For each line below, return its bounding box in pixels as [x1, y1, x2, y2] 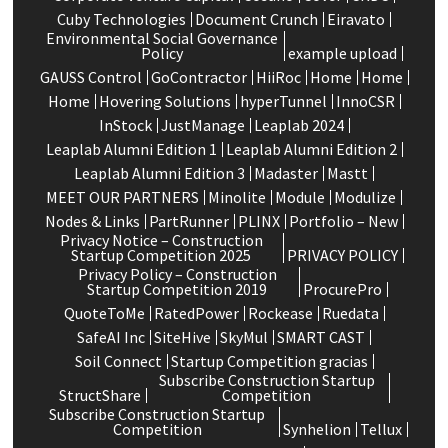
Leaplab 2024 [253, 114, 344, 135]
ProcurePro [303, 278, 382, 299]
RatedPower [153, 302, 239, 323]
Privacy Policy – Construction [77, 263, 277, 284]
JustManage [160, 114, 245, 135]
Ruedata [321, 302, 379, 323]
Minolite [208, 186, 266, 207]
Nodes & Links [44, 210, 140, 231]
